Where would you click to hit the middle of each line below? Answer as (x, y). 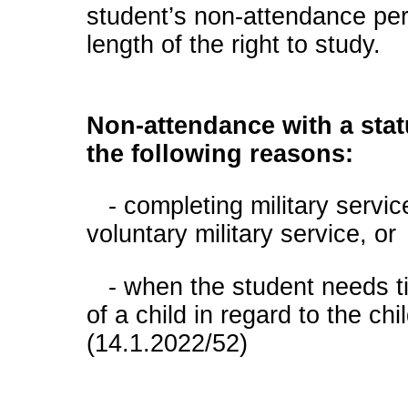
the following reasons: (220, 153)
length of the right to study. (234, 45)
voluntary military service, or (241, 235)
